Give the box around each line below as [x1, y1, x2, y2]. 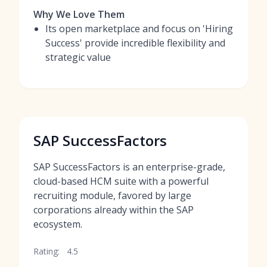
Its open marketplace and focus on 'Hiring [45, 22, 233, 35]
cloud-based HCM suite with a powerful [33, 175, 209, 188]
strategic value [45, 51, 111, 64]
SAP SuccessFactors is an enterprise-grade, [33, 160, 225, 173]
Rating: [33, 246, 60, 257]
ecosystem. [33, 218, 82, 231]
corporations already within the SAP [33, 203, 194, 216]
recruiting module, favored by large [33, 189, 191, 202]
